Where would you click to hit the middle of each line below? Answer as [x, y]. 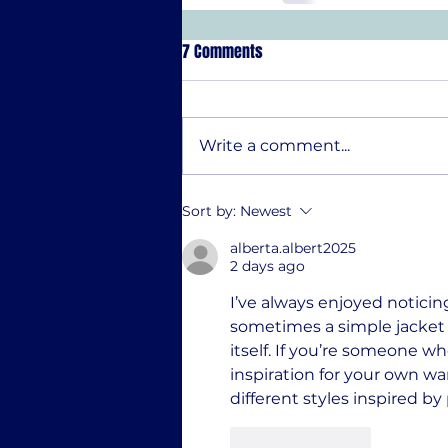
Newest [266, 211]
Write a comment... [274, 145]
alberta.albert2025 [293, 248]
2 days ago [267, 266]
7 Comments [222, 51]
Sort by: [209, 211]
